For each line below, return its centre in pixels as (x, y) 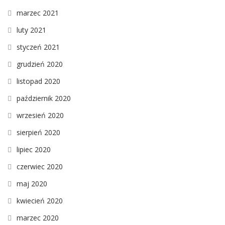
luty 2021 (31, 30)
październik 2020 (44, 98)
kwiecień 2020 (40, 201)
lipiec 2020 (34, 150)
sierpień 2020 (38, 133)
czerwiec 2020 (40, 167)
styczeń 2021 (38, 47)
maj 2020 (32, 184)
